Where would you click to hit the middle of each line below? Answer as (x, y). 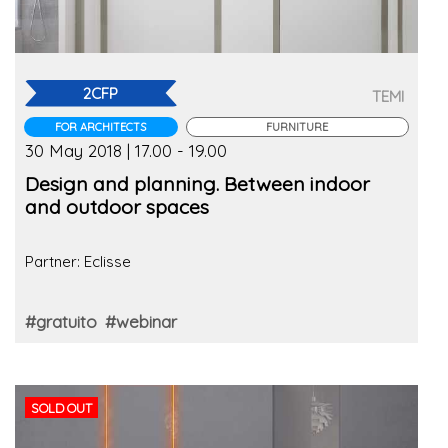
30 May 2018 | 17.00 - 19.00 (126, 150)
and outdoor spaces (117, 206)
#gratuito (61, 322)
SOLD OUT (62, 407)
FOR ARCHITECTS (101, 126)
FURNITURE (297, 126)
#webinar (141, 322)
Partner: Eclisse (78, 262)
